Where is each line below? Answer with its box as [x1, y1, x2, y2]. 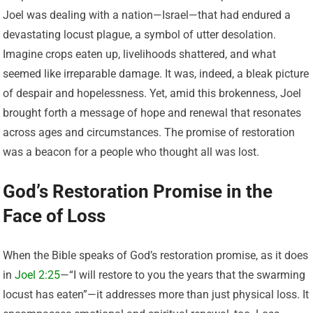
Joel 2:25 [15, 268, 61, 282]
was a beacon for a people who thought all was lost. [3, 145, 260, 159]
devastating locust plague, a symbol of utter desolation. [3, 28, 277, 42]
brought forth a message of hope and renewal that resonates [3, 106, 302, 120]
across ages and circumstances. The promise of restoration [3, 126, 296, 140]
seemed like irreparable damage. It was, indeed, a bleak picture [3, 67, 310, 81]
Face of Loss [3, 205, 106, 227]
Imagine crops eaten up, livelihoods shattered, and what [3, 48, 277, 61]
